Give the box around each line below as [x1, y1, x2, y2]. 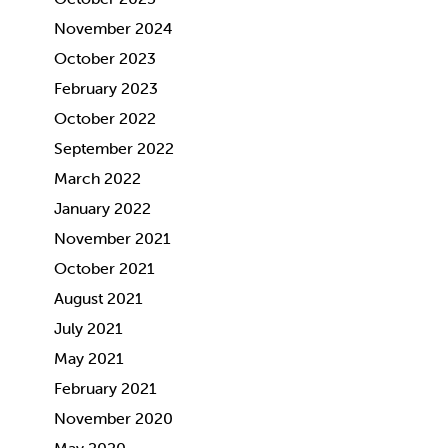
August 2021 [53, 288, 143, 308]
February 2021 [53, 378, 157, 398]
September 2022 [53, 138, 174, 158]
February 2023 [53, 78, 158, 98]
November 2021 [53, 228, 171, 248]
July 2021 [53, 318, 123, 338]
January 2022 [53, 198, 151, 218]
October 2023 [53, 48, 156, 68]
